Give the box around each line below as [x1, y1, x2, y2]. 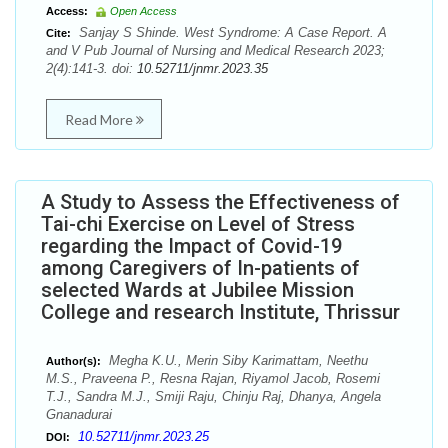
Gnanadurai [46, 407, 112, 422]
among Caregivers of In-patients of [41, 256, 360, 280]
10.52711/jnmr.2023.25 [78, 429, 209, 444]
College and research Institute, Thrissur [41, 300, 400, 324]
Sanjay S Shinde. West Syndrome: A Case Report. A [75, 25, 387, 40]
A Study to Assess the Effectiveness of [41, 190, 400, 214]
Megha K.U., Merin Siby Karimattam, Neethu [105, 353, 368, 368]
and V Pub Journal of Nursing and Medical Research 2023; [46, 43, 385, 58]
